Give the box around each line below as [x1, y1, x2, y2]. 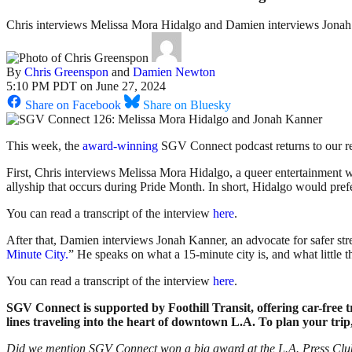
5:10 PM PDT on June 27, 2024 [6, 79, 166, 93]
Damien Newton [133, 65, 215, 79]
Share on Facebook [25, 98, 121, 112]
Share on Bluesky [143, 98, 231, 112]
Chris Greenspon [24, 65, 108, 79]
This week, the [6, 139, 82, 153]
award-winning [82, 139, 158, 153]
